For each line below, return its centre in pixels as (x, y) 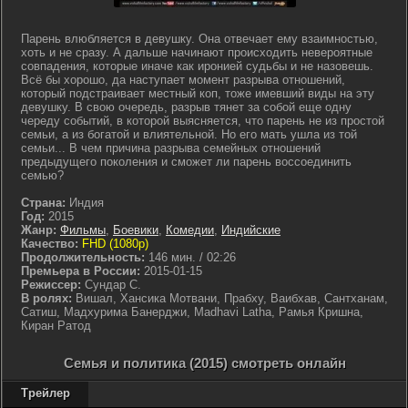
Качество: (50, 244)
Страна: (43, 203)
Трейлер (46, 393)
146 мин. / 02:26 (192, 257)
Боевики (136, 230)
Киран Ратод (56, 326)
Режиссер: (51, 285)
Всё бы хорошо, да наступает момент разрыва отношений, (183, 80)
